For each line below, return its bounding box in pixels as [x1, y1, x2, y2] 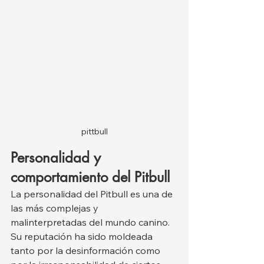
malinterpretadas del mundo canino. [11, 216, 172, 229]
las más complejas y [11, 202, 101, 214]
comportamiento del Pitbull [11, 168, 170, 187]
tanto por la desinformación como [11, 245, 163, 257]
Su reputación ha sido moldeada [11, 230, 155, 243]
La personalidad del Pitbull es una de [11, 188, 175, 200]
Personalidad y [11, 148, 105, 167]
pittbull [81, 126, 108, 137]
